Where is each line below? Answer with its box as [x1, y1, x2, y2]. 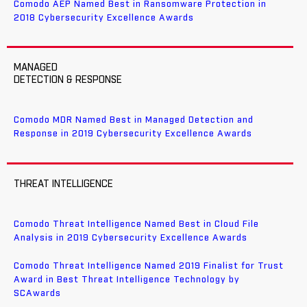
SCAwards [14, 288, 61, 298]
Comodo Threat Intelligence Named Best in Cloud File [14, 220, 259, 230]
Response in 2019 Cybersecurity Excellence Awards [14, 130, 252, 139]
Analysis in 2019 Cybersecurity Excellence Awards [14, 234, 247, 243]
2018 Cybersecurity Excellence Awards [14, 13, 194, 23]
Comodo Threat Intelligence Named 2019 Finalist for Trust [14, 261, 284, 271]
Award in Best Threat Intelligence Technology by [14, 275, 240, 284]
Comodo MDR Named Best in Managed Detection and [14, 116, 254, 125]
